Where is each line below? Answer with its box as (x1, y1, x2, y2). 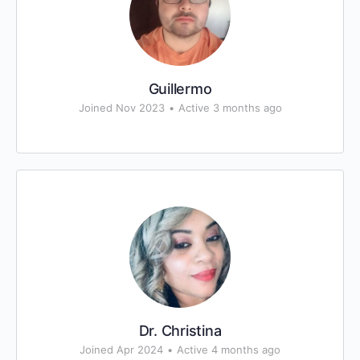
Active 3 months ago (178, 101, 282, 114)
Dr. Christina (138, 322, 222, 339)
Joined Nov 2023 (78, 101, 165, 114)
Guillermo (148, 80, 212, 97)
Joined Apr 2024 (80, 343, 163, 356)
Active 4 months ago (177, 343, 280, 356)
